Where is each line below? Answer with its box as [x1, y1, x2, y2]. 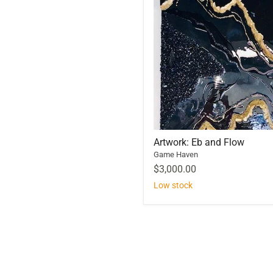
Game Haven [154, 149, 198, 159]
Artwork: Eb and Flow [154, 136, 244, 148]
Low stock [154, 180, 193, 190]
